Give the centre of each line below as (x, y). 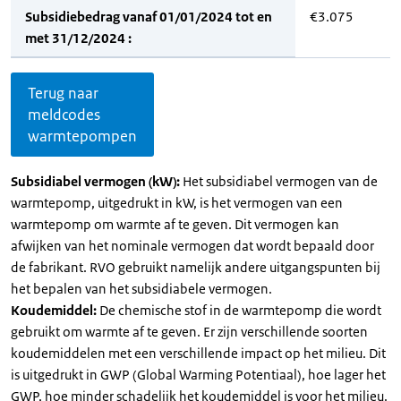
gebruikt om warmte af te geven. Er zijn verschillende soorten (189, 332)
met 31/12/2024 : (78, 38)
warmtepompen (82, 136)
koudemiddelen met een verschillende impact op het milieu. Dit (198, 353)
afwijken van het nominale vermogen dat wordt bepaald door (192, 246)
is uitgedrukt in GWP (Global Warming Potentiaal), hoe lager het (198, 375)
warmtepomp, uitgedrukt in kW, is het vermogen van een (177, 203)
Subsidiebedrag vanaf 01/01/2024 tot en (149, 17)
